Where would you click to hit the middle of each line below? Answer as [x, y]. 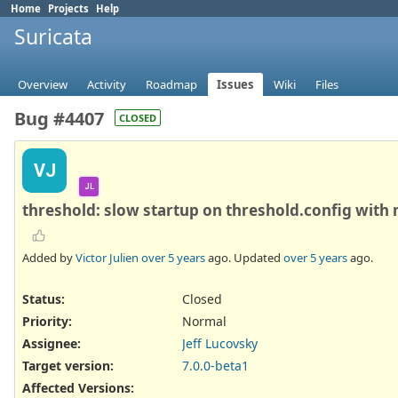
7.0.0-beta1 [215, 366]
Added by [49, 257]
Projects [68, 8]
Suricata [53, 36]
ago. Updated [244, 257]
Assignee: [52, 344]
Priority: [47, 321]
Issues [235, 85]
